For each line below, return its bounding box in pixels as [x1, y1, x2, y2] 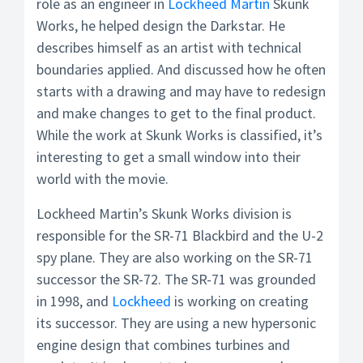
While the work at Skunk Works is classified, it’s [36, 126, 322, 144]
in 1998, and [36, 292, 112, 310]
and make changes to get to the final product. [36, 104, 316, 122]
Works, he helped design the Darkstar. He [36, 16, 285, 35]
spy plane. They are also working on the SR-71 [36, 248, 313, 267]
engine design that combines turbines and [36, 335, 290, 354]
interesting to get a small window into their [36, 147, 301, 166]
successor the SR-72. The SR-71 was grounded [36, 270, 316, 288]
